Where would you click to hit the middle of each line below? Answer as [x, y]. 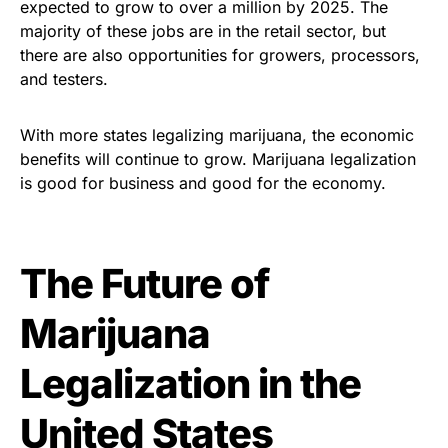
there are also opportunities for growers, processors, [220, 54]
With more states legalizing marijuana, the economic [217, 134]
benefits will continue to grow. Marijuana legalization [218, 158]
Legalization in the [190, 383]
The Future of [144, 283]
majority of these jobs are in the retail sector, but [203, 30]
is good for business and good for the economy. [203, 182]
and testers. [64, 78]
